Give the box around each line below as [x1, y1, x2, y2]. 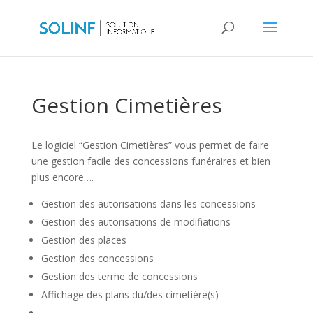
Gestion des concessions [41, 252, 154, 265]
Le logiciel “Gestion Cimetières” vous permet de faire [31, 138, 269, 152]
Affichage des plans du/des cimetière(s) [41, 288, 219, 301]
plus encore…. [31, 170, 94, 184]
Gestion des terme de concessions [41, 270, 198, 283]
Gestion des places [41, 233, 126, 247]
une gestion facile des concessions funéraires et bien [31, 154, 270, 168]
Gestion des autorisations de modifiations [41, 215, 231, 228]
